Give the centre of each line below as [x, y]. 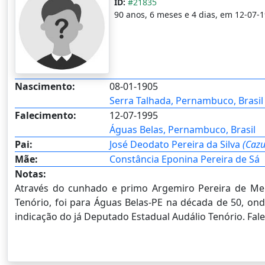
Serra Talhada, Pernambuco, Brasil [186, 100]
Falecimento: [46, 115]
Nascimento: [45, 86]
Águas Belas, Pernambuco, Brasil [182, 129]
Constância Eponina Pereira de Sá [184, 159]
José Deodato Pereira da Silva [176, 144]
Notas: [30, 174]
